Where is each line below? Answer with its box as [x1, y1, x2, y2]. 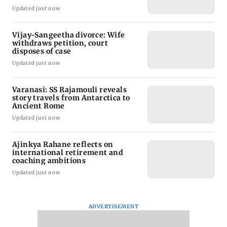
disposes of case [12, 47, 71, 56]
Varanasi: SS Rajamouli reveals [12, 85, 127, 95]
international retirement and [12, 148, 124, 158]
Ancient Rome [12, 101, 65, 111]
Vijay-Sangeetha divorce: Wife [12, 30, 126, 40]
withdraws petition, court [12, 39, 108, 48]
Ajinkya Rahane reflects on [12, 140, 113, 149]
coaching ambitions [12, 156, 86, 166]
